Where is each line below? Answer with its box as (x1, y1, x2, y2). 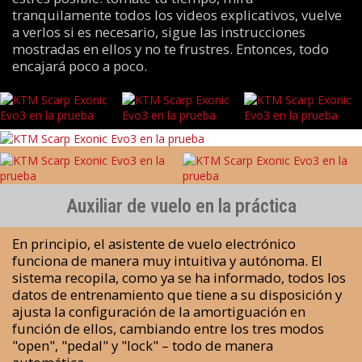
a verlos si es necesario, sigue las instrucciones (11, 22, 305, 41)
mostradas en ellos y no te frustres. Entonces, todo (11, 39, 329, 58)
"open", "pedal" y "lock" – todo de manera (11, 336, 273, 356)
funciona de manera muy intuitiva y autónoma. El (11, 251, 322, 271)
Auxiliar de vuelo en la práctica (65, 194, 297, 217)
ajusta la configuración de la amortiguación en (11, 302, 305, 322)
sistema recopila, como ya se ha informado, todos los (11, 268, 346, 288)
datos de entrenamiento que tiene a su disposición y (11, 285, 342, 305)
